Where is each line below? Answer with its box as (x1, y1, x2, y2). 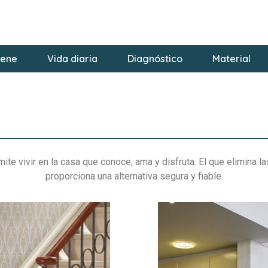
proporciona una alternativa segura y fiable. (45, 170, 223, 182)
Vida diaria (47, 53, 98, 65)
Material (212, 53, 251, 65)
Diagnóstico (127, 53, 182, 65)
